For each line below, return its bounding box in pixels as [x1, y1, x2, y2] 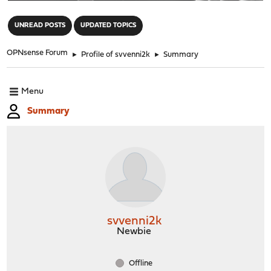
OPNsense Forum [7, 48, 68, 57]
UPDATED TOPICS [80, 22, 137, 29]
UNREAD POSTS [15, 22, 66, 29]
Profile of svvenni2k [81, 50, 151, 59]
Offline [127, 259, 152, 267]
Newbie [117, 226, 151, 237]
